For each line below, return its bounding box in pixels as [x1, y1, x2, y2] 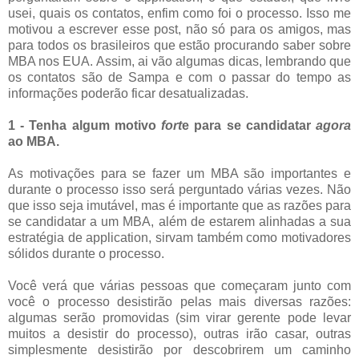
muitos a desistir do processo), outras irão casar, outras [8, 326, 351, 341]
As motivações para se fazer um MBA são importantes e [8, 166, 351, 180]
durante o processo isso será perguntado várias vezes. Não [8, 182, 351, 196]
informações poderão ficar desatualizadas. [8, 86, 248, 100]
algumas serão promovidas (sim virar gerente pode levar [8, 310, 351, 325]
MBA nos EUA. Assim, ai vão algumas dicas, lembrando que [8, 54, 351, 68]
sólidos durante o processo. [8, 246, 167, 260]
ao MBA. [8, 134, 59, 148]
